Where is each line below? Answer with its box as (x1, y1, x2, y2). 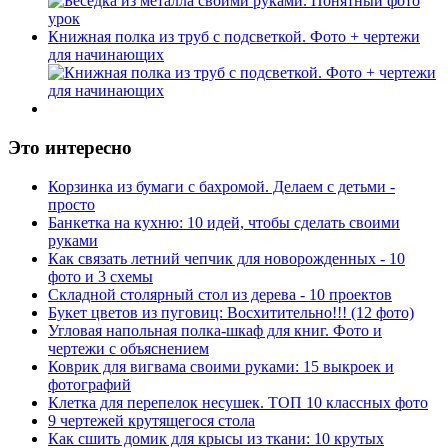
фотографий (48, 375, 131, 393)
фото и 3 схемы (48, 267, 153, 285)
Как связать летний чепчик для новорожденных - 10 (48, 249, 405, 267)
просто (48, 195, 95, 213)
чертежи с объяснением (48, 339, 209, 357)
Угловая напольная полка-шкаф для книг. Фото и (48, 321, 382, 339)
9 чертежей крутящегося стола (48, 411, 255, 429)
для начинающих (48, 46, 164, 64)
